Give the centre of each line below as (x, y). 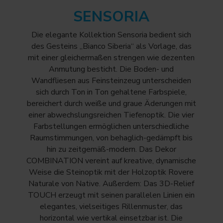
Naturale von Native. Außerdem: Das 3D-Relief (111, 183)
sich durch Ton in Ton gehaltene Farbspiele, (111, 92)
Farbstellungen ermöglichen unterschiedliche (111, 126)
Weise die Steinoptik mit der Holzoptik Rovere (111, 172)
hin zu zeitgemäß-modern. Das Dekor (111, 149)
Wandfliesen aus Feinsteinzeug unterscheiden (111, 80)
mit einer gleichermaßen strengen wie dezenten (111, 57)
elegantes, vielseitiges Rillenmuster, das (111, 206)
